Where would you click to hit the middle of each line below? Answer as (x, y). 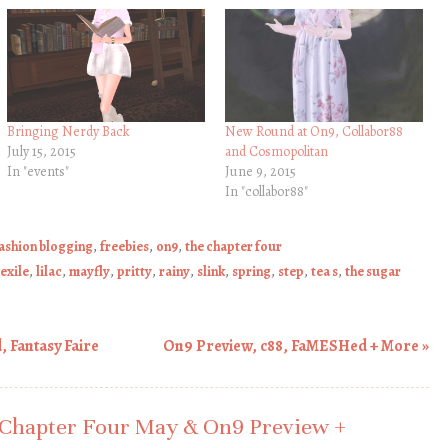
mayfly (89, 271)
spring (251, 271)
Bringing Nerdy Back (68, 131)
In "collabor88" (266, 191)
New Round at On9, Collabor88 (313, 131)
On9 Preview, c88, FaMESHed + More (293, 346)
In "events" (37, 171)
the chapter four (233, 246)
